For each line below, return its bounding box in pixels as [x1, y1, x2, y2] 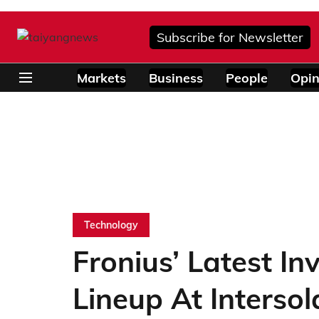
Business [149, 69, 203, 86]
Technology [84, 219, 138, 231]
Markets [77, 69, 126, 86]
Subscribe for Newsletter [157, 28, 303, 46]
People [226, 69, 268, 86]
